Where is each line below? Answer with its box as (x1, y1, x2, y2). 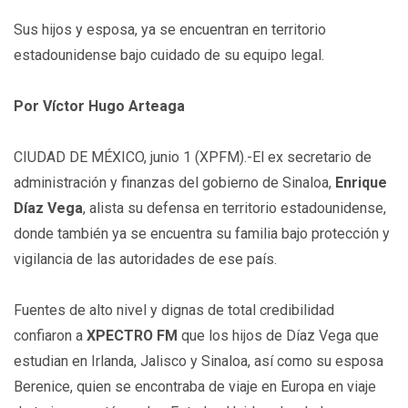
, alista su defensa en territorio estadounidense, (83, 199, 386, 217)
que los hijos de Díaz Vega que (178, 327, 379, 344)
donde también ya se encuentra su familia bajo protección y (14, 225, 390, 242)
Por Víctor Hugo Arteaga (14, 97, 185, 115)
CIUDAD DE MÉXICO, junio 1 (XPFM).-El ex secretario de (14, 148, 372, 166)
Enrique (335, 174, 387, 191)
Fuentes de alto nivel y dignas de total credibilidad (14, 301, 334, 319)
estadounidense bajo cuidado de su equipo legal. (14, 46, 324, 64)
